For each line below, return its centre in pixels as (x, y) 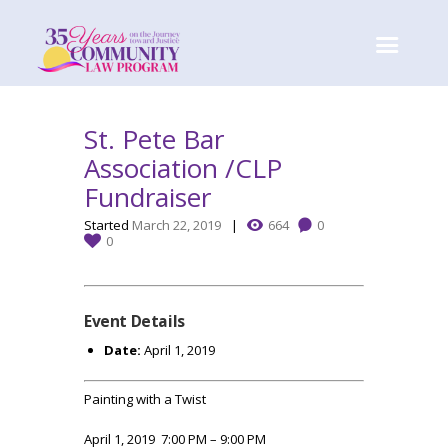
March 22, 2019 (176, 225)
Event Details (134, 320)
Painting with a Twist (145, 398)
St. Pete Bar (154, 139)
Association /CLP (183, 168)
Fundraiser (147, 197)
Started (108, 225)
